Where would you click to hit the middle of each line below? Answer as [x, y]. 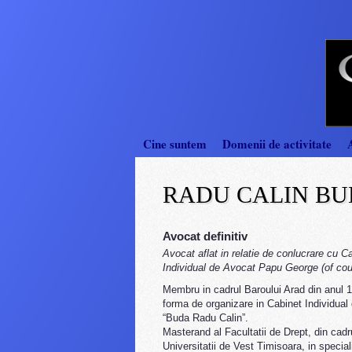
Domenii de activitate [277, 144]
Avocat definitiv [205, 236]
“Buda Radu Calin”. [205, 318]
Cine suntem [175, 144]
